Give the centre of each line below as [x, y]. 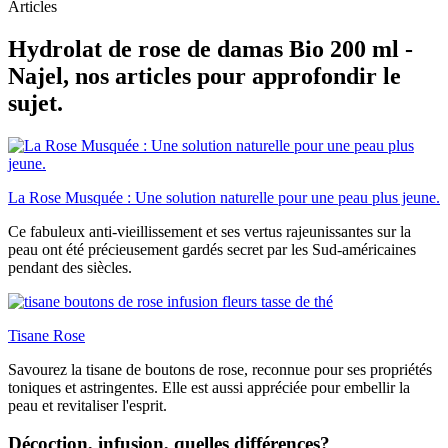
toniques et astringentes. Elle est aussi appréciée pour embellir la [209, 387]
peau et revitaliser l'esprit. [87, 405]
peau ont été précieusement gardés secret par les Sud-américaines [212, 249]
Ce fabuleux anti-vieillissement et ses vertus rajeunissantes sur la [209, 231]
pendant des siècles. [70, 267]
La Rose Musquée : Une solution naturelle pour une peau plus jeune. [224, 197]
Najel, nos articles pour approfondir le [204, 75]
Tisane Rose [46, 335]
